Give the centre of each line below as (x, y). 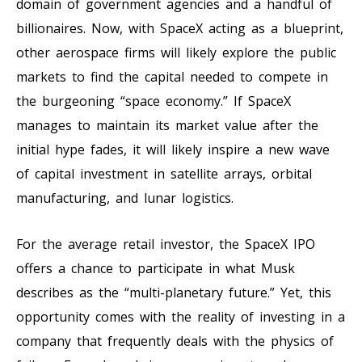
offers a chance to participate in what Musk (156, 268)
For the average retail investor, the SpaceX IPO (166, 244)
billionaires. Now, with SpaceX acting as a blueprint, (180, 28)
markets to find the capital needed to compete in (172, 76)
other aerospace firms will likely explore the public (176, 52)
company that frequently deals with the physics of (175, 341)
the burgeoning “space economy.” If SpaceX (154, 101)
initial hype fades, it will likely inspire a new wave (173, 149)
